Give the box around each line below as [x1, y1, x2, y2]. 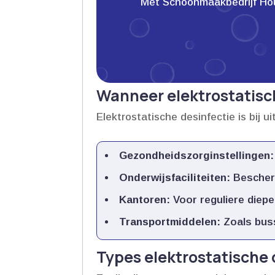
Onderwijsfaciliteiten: [119, 171, 231, 184]
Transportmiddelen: [119, 215, 221, 228]
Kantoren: [119, 193, 171, 206]
